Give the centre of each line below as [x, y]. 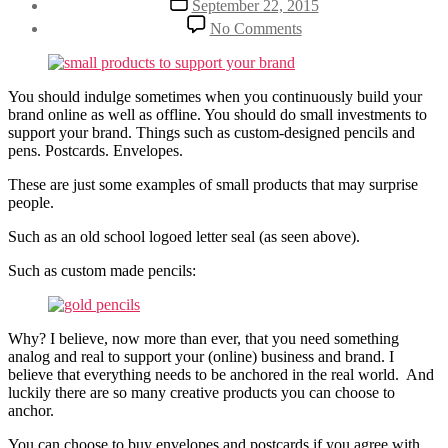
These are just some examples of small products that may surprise [213, 184]
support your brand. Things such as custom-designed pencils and [211, 132]
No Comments [255, 28]
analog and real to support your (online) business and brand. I [201, 356]
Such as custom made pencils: [102, 270]
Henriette [77, 42]
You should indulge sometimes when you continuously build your [215, 96]
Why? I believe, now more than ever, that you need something [203, 338]
